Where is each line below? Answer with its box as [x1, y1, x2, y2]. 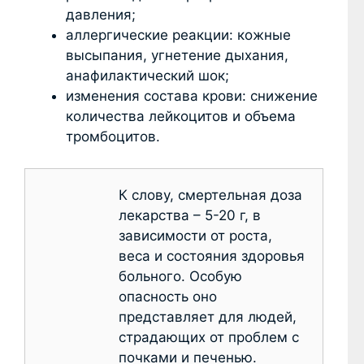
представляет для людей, [119, 308, 297, 325]
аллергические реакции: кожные [66, 27, 291, 44]
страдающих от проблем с [119, 328, 299, 345]
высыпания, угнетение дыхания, [66, 47, 288, 64]
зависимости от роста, [119, 227, 272, 244]
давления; [66, 6, 136, 24]
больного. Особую [119, 267, 242, 284]
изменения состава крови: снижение [66, 88, 318, 105]
